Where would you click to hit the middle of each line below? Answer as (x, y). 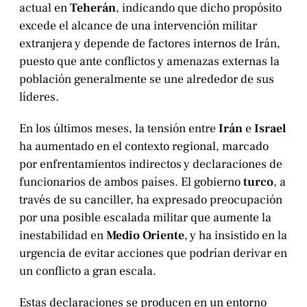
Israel (270, 128)
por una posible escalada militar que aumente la (145, 217)
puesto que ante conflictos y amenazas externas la (149, 61)
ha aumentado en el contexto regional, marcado (144, 146)
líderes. (39, 97)
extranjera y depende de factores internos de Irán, (150, 43)
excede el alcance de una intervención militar (138, 25)
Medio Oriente (145, 235)
